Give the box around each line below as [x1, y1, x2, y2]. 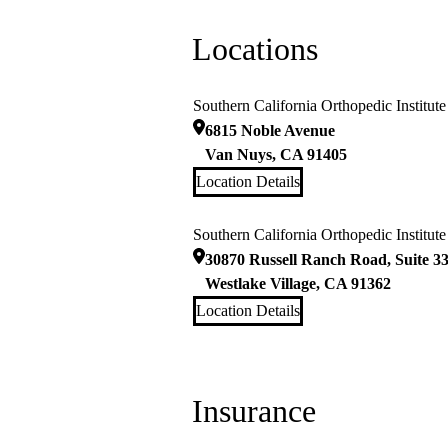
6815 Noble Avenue [205, 122, 335, 140]
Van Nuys [205, 146, 272, 164]
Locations [192, 31, 318, 68]
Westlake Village [205, 275, 316, 293]
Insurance [192, 393, 316, 430]
